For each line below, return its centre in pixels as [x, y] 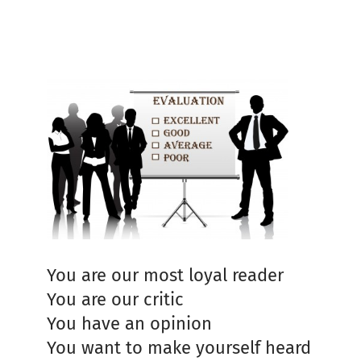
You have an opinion [129, 323]
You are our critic [115, 299]
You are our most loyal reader [165, 275]
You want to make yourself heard [179, 347]
